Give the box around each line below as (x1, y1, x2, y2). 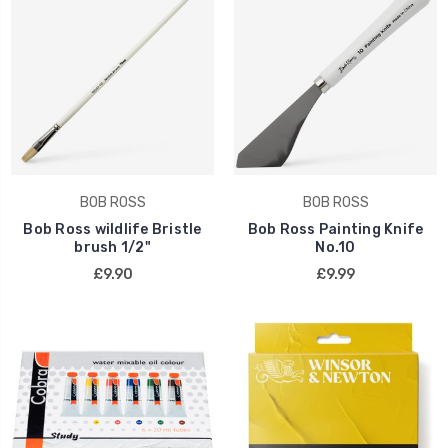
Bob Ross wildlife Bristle (23, 220, 202, 238)
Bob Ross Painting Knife (247, 220, 424, 238)
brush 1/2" (74, 238, 151, 256)
